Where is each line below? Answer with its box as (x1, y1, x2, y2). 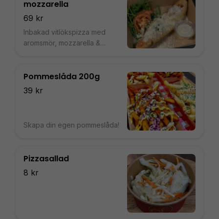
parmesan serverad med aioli (23, 49, 117, 58)
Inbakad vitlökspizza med (23, 28, 106, 36)
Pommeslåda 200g (23, 71, 100, 82)
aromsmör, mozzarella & (23, 39, 100, 47)
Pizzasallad (23, 153, 69, 164)
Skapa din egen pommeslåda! (23, 121, 119, 129)
